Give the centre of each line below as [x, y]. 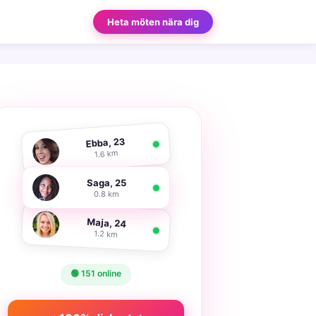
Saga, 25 [106, 182]
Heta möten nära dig [153, 22]
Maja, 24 [107, 222]
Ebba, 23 [106, 142]
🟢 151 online [96, 273]
